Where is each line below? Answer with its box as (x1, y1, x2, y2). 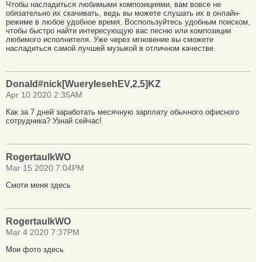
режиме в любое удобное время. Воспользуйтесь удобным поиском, (6, 17, 250, 26)
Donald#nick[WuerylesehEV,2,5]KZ (6, 79, 161, 89)
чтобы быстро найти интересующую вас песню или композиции (6, 26, 231, 35)
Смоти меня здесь (6, 180, 71, 189)
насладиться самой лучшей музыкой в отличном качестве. (6, 43, 216, 53)
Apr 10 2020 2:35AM (6, 91, 82, 100)
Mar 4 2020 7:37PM (6, 227, 80, 237)
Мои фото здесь (6, 244, 64, 254)
